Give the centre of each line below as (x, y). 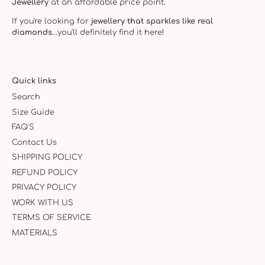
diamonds (32, 33)
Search (26, 97)
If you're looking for (50, 22)
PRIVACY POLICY (44, 188)
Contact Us (34, 142)
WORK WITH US (43, 203)
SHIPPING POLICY (47, 158)
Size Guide (33, 112)
